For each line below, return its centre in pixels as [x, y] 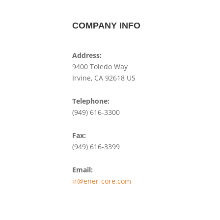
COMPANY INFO [106, 26]
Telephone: [91, 101]
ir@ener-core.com [102, 181]
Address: [87, 55]
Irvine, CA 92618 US [104, 78]
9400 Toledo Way [100, 67]
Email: [82, 170]
